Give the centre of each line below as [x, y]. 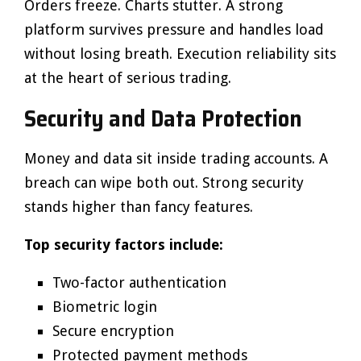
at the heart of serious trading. [128, 78]
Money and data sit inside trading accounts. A [176, 158]
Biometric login [105, 307]
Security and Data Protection [163, 118]
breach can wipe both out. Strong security [164, 183]
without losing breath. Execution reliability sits [180, 54]
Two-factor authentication [139, 282]
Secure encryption [113, 331]
